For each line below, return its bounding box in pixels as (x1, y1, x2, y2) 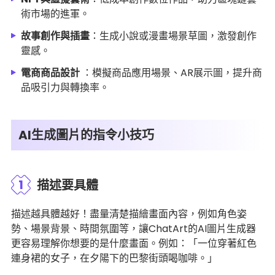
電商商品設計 (21, 65, 80, 80)
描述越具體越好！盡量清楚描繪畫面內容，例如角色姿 (11, 206, 247, 221)
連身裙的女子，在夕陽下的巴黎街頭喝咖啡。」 (11, 250, 217, 265)
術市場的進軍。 (21, 6, 90, 21)
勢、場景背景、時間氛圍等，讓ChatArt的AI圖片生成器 (11, 221, 256, 236)
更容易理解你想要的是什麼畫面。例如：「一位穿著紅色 (11, 236, 257, 250)
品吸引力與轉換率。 (21, 80, 109, 95)
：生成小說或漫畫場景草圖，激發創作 (90, 28, 257, 43)
